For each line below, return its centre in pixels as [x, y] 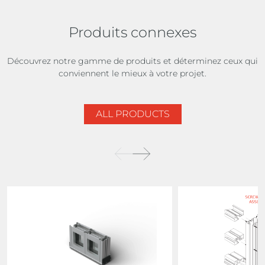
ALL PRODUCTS [132, 114]
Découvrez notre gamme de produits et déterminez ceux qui [132, 61]
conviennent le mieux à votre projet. [132, 74]
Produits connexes [132, 33]
